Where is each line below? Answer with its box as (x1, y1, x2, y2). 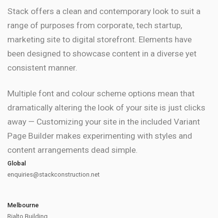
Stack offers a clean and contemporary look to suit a (7, 6, 200, 16)
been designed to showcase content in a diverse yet (7, 48, 197, 58)
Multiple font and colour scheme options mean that (7, 88, 195, 98)
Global (7, 159, 26, 167)
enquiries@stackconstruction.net (7, 170, 100, 178)
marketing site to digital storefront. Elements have (7, 34, 192, 44)
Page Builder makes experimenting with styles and (7, 130, 192, 141)
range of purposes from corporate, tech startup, (7, 20, 182, 30)
